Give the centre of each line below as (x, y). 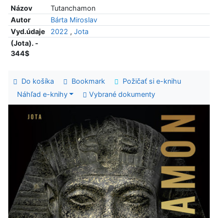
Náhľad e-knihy (42, 94)
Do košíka (36, 81)
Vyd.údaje (28, 31)
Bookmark (86, 81)
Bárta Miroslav (74, 19)
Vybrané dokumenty (121, 94)
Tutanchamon (73, 8)
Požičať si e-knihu (150, 81)
